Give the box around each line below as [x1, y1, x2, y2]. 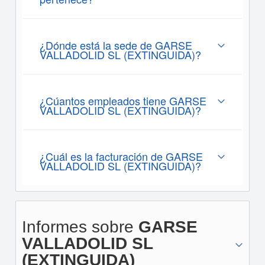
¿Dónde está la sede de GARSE [39, 37, 192, 53]
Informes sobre [21, 218, 138, 236]
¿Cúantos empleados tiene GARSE [39, 93, 206, 108]
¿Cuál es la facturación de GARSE [39, 148, 203, 164]
